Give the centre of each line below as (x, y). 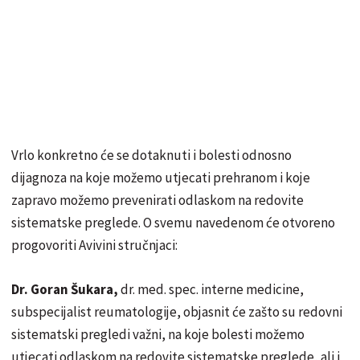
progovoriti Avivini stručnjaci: (94, 245)
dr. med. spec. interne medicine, (211, 289)
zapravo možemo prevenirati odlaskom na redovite (157, 200)
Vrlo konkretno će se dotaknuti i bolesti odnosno (151, 155)
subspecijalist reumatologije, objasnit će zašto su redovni (177, 311)
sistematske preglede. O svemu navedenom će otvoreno (173, 222)
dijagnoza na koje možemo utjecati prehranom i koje (161, 177)
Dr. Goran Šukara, (65, 289)
